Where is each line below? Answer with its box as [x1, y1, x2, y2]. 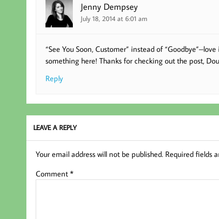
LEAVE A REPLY [33, 123, 77, 132]
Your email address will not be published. [35, 149, 163, 159]
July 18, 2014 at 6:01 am [81, 13, 148, 23]
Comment [35, 169, 70, 179]
